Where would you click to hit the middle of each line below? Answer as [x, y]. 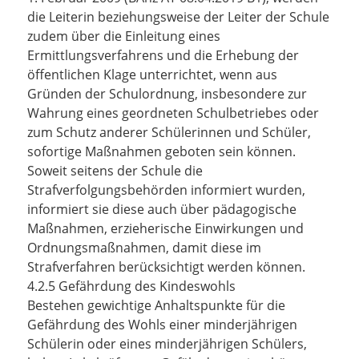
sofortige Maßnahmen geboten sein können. [161, 151]
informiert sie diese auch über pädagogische [162, 209]
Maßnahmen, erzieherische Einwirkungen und [165, 228]
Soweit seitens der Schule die [115, 171]
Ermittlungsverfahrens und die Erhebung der [163, 55]
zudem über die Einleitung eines [124, 36]
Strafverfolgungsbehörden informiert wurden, [166, 190]
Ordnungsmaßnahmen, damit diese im [144, 248]
